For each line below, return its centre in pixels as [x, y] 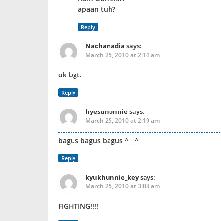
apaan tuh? [97, 9]
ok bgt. [70, 75]
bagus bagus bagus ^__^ [98, 140]
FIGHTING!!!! [78, 206]
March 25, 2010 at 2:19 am [123, 121]
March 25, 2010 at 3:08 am [123, 186]
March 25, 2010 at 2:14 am [123, 55]
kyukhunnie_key [112, 177]
